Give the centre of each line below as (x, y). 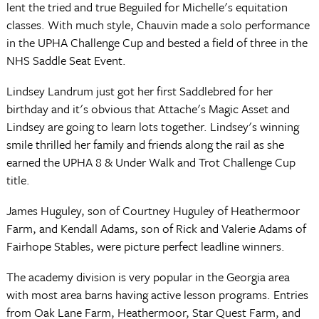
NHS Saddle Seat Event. (66, 60)
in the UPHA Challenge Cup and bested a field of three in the (157, 42)
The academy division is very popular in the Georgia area (148, 277)
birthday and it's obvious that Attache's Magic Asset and (148, 109)
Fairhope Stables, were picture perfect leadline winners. (145, 246)
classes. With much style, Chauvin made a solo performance (158, 25)
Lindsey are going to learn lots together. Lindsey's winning (152, 126)
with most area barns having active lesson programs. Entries (157, 294)
